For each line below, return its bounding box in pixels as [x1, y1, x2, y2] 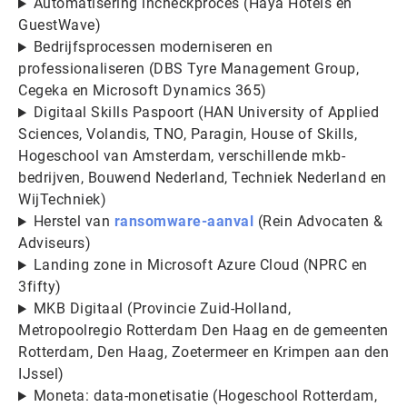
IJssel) [18, 365, 65, 383]
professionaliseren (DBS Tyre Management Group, [18, 60, 359, 78]
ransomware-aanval [114, 213, 254, 231]
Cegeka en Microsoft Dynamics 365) [18, 82, 267, 100]
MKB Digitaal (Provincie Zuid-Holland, [33, 300, 292, 318]
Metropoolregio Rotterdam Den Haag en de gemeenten [18, 322, 389, 340]
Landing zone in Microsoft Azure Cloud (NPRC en [33, 256, 368, 274]
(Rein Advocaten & [253, 213, 383, 231]
